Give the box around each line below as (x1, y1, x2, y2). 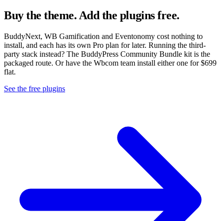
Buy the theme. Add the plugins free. (4, 8, 180, 22)
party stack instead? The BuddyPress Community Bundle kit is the (4, 49, 210, 58)
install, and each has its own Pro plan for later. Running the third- (4, 40, 206, 49)
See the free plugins (4, 84, 65, 93)
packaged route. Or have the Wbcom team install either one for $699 (4, 58, 217, 67)
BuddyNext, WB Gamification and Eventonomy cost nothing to (4, 32, 203, 40)
